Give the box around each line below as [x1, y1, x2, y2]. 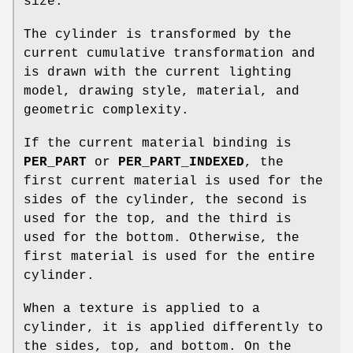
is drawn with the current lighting [24, 65, 292, 80]
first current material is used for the [24, 174, 323, 189]
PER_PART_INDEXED [118, 155, 244, 170]
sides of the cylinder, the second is [24, 193, 307, 208]
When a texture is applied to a [24, 302, 260, 317]
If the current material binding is [24, 136, 292, 151]
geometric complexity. [24, 103, 189, 118]
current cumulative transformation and [24, 46, 315, 61]
